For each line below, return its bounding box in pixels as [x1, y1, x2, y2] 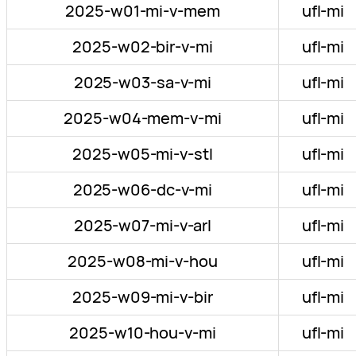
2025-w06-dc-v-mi [72, 179, 213, 201]
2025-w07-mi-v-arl [73, 215, 212, 237]
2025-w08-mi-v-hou [68, 250, 218, 273]
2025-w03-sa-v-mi [73, 72, 212, 94]
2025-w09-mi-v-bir [72, 286, 213, 308]
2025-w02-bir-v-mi [72, 36, 213, 58]
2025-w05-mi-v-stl [72, 143, 213, 165]
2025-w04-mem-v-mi [64, 107, 222, 130]
